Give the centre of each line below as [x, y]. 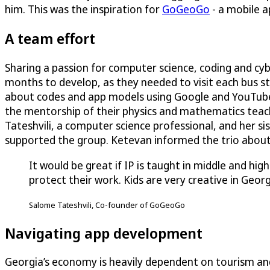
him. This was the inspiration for [83, 9]
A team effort [50, 38]
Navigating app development [104, 233]
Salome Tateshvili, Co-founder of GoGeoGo [107, 205]
